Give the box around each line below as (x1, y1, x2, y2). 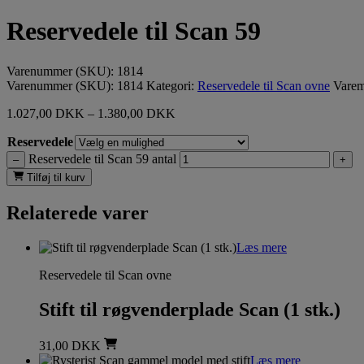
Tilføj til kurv (24, 171, 86, 184)
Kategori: (146, 78, 197, 93)
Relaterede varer (6, 202, 149, 224)
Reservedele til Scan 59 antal (28, 151, 176, 166)
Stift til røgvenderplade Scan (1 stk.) (39, 298, 340, 320)
